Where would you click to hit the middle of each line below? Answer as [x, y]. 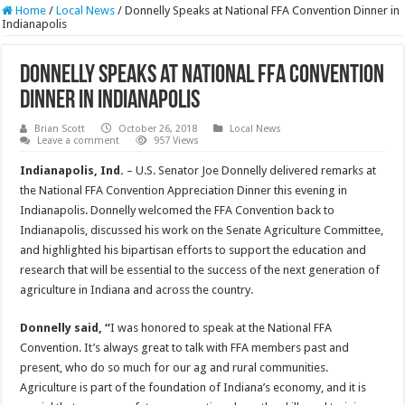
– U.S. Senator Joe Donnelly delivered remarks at [252, 171]
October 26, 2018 [158, 129]
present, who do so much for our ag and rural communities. [174, 368]
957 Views [177, 141]
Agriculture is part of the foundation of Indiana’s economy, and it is [193, 388]
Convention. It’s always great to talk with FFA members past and [185, 348]
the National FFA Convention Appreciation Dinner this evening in [184, 191]
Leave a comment [79, 141]
